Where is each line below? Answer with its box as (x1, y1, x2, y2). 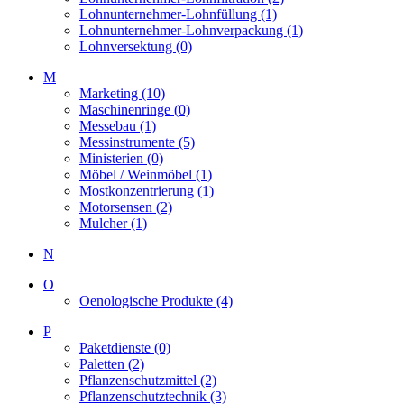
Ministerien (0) (79, 151, 163, 166)
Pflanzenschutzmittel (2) (79, 372, 216, 388)
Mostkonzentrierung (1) (79, 183, 214, 198)
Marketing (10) (79, 86, 165, 101)
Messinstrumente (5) (79, 134, 195, 150)
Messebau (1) (79, 118, 156, 133)
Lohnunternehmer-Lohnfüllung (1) (79, 6, 277, 22)
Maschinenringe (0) (79, 102, 190, 117)
